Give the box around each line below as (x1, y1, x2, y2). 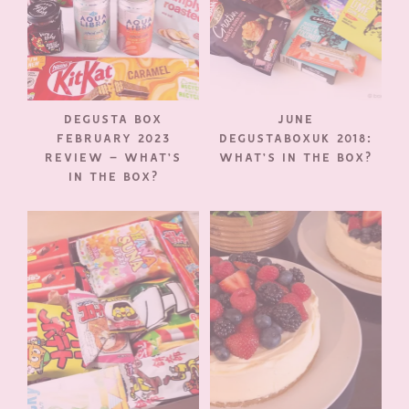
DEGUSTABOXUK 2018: (218, 131, 372, 147)
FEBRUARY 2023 (56, 131, 171, 147)
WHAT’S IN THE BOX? (218, 150, 372, 166)
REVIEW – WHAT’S (45, 150, 183, 166)
